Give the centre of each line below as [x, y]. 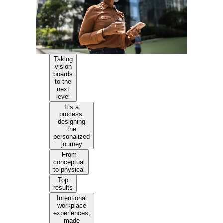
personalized [72, 136]
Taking [63, 59]
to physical [69, 169]
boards [63, 74]
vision [63, 66]
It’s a [72, 107]
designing [72, 121]
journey [71, 144]
